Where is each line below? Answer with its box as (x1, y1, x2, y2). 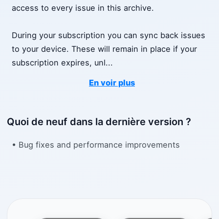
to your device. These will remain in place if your (12, 44, 197, 54)
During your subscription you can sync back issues (12, 30, 205, 41)
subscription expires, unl (12, 58, 106, 68)
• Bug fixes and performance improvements (12, 139, 180, 150)
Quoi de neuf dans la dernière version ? (7, 116, 191, 128)
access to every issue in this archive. (12, 3, 154, 13)
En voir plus (89, 78, 135, 88)
